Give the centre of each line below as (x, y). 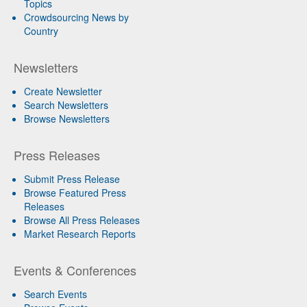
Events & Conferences (75, 270)
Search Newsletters (66, 105)
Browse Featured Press (75, 192)
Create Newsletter (63, 91)
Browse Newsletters (67, 118)
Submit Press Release (72, 179)
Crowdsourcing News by (76, 17)
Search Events (56, 294)
